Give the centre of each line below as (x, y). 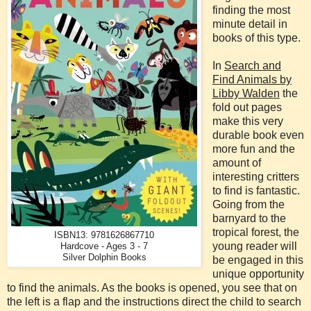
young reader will (254, 246)
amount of (236, 162)
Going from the (248, 204)
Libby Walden (246, 93)
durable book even (258, 135)
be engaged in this (258, 260)
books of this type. (256, 37)
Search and (252, 65)
